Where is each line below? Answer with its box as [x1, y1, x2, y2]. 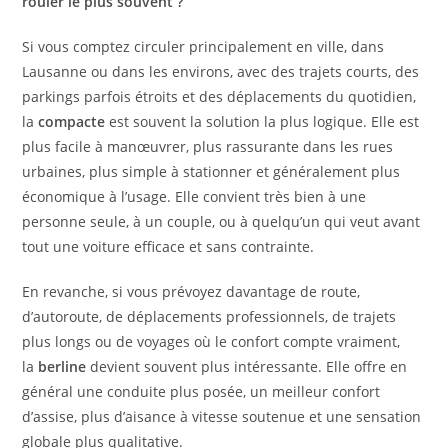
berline [38, 357, 87, 377]
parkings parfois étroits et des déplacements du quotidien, [22, 87, 417, 107]
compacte [38, 112, 106, 132]
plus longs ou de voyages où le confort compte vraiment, [22, 332, 401, 352]
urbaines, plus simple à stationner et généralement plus [22, 162, 401, 182]
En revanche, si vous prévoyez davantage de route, [22, 282, 361, 302]
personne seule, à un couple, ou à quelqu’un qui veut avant [22, 212, 421, 232]
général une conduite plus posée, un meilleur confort [22, 382, 381, 402]
